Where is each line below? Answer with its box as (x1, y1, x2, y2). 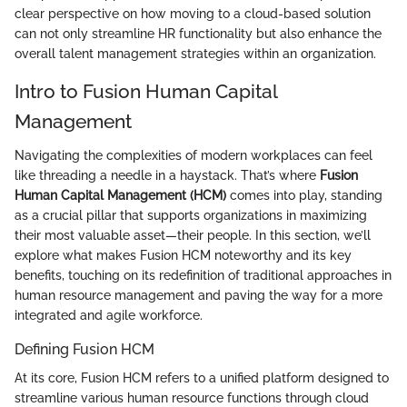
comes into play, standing (226, 188, 382, 203)
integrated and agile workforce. (15, 308, 203, 323)
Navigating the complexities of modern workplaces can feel (15, 148, 372, 163)
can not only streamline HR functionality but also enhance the (15, 25, 382, 41)
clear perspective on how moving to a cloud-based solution (15, 5, 371, 21)
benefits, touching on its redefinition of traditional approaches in (15, 268, 392, 283)
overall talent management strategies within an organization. (15, 45, 376, 61)
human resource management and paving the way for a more (15, 288, 382, 303)
